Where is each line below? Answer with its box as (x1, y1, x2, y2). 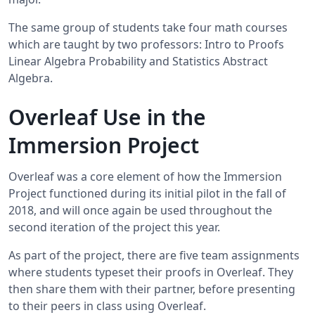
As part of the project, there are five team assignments (8, 247, 300, 263)
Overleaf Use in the (8, 102, 206, 131)
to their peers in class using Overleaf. (8, 297, 206, 314)
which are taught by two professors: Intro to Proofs (8, 36, 284, 52)
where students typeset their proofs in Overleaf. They (8, 264, 293, 280)
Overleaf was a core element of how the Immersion (8, 168, 282, 184)
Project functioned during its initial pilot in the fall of (8, 185, 286, 201)
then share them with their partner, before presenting (8, 281, 295, 297)
